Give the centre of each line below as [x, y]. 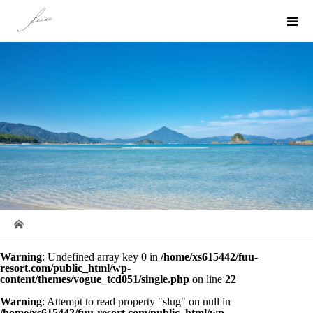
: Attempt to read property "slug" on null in [136, 301]
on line [207, 279]
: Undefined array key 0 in [101, 257]
